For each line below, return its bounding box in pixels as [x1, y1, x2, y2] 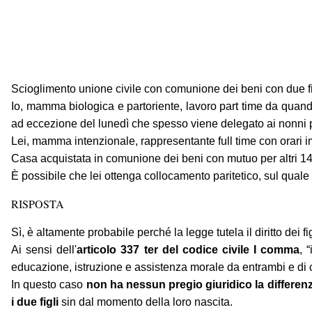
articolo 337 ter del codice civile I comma [77, 244, 300, 256]
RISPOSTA [11, 196, 64, 212]
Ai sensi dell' [11, 244, 77, 256]
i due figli [11, 296, 58, 309]
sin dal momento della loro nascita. [58, 296, 233, 309]
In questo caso [11, 279, 86, 291]
